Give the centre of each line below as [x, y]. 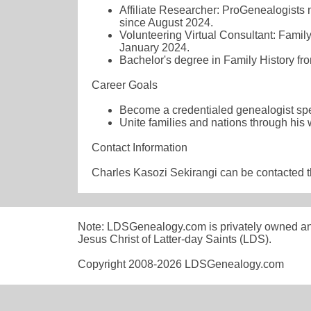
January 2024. [154, 47]
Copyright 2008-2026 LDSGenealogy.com [181, 264]
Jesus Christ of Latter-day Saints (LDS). [175, 239]
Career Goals [125, 85]
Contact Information [140, 147]
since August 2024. [166, 22]
